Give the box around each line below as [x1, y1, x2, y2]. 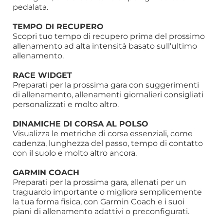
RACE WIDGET [13, 70, 73, 80]
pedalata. [13, 2, 49, 12]
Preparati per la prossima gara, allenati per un [13, 177, 187, 187]
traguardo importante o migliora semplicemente [13, 187, 202, 197]
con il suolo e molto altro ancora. [13, 148, 137, 158]
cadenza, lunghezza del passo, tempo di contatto [13, 138, 203, 148]
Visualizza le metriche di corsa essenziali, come [13, 128, 193, 139]
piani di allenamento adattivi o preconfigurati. [13, 206, 190, 217]
